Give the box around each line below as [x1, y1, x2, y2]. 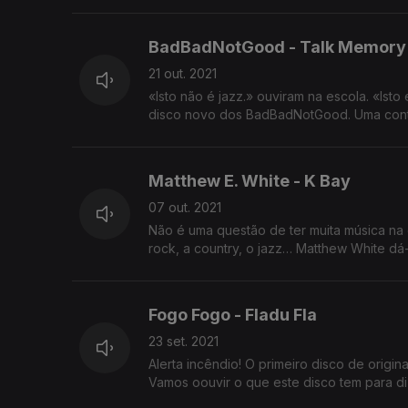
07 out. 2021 [148, 199, 221, 216]
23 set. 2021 [148, 333, 219, 350]
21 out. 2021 [148, 66, 217, 82]
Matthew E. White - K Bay [148, 171, 351, 191]
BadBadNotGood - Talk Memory [148, 37, 406, 57]
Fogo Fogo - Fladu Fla [148, 305, 317, 325]
